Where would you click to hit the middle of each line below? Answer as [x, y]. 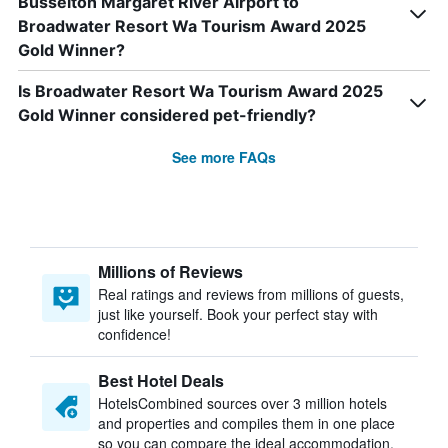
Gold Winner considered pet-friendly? [167, 115]
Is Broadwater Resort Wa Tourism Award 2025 [200, 91]
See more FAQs [224, 157]
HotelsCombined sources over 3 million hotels [242, 403]
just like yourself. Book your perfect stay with [238, 314]
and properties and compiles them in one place [246, 423]
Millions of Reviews [170, 271]
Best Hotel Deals [161, 380]
